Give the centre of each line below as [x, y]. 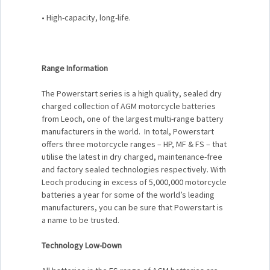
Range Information [75, 68]
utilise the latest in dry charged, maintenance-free [132, 156]
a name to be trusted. [82, 220]
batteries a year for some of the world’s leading [128, 194]
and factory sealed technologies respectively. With [134, 169]
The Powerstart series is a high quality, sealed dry [132, 93]
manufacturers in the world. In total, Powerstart [128, 131]
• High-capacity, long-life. [86, 17]
